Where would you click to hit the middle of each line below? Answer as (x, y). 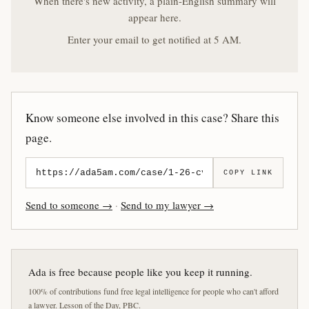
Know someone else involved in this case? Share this (152, 118)
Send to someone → (69, 205)
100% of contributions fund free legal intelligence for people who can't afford (153, 291)
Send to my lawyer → (167, 205)
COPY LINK (248, 173)
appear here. (154, 17)
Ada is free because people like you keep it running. (140, 272)
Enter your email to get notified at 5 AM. (154, 39)
